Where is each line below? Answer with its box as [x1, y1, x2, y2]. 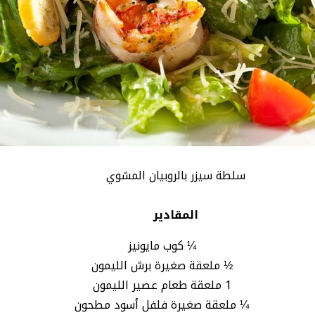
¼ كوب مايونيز [127, 234, 196, 257]
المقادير [153, 203, 199, 226]
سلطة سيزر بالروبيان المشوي [106, 164, 246, 186]
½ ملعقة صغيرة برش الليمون [91, 254, 233, 276]
